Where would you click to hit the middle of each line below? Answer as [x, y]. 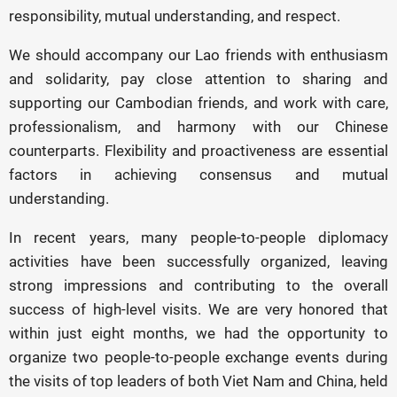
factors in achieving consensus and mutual [198, 175]
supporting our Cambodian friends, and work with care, [198, 103]
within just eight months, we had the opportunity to [198, 333]
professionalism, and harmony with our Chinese [198, 127]
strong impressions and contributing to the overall [198, 285]
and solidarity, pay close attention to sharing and [198, 79]
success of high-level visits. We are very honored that [198, 309]
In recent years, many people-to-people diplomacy [198, 237]
